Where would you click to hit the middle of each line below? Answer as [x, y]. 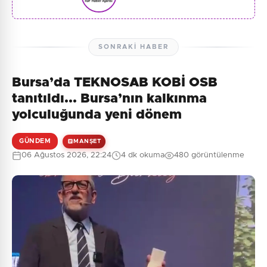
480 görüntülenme [209, 156]
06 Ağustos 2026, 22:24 [66, 156]
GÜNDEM [35, 141]
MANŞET [87, 141]
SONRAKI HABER [133, 47]
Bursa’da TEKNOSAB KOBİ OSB [115, 83]
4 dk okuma [143, 156]
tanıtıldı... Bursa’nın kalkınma [109, 99]
